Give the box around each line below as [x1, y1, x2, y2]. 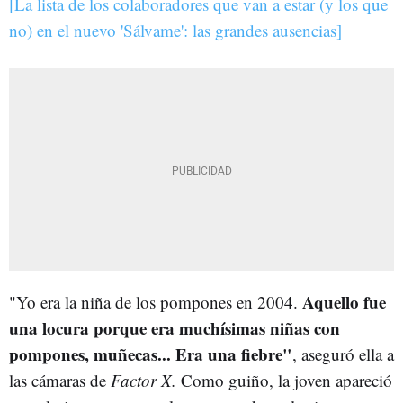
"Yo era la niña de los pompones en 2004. [9, 290, 302, 313]
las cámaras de [9, 368, 111, 391]
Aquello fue [302, 289, 386, 314]
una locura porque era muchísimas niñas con [9, 315, 340, 340]
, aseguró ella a [292, 342, 394, 365]
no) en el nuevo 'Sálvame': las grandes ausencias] [9, 18, 342, 41]
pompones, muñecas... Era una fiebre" [9, 341, 292, 366]
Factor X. [111, 368, 181, 391]
